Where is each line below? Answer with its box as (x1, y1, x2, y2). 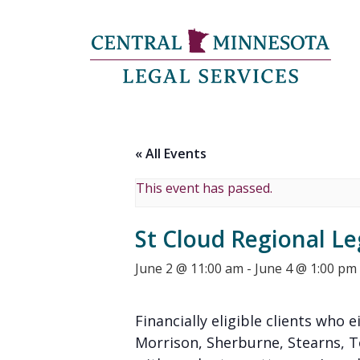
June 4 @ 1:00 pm (255, 260, 357, 277)
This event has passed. (136, 179, 272, 197)
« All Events (135, 145, 207, 162)
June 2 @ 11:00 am (135, 260, 243, 277)
